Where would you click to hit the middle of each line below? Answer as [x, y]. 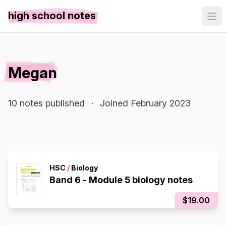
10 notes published [46, 103]
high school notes [52, 16]
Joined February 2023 [145, 103]
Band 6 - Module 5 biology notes [121, 180]
